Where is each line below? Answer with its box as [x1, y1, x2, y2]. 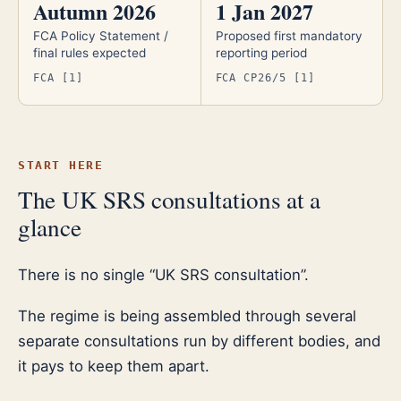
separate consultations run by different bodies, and [18, 331, 380, 350]
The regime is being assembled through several [18, 306, 356, 325]
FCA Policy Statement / [33, 29, 168, 44]
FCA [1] [33, 71, 83, 84]
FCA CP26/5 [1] [215, 71, 315, 84]
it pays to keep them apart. [18, 356, 209, 375]
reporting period [215, 46, 307, 61]
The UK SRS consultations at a [18, 182, 321, 216]
